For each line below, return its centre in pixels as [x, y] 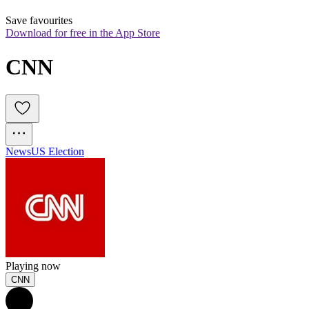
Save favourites [39, 21]
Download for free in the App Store [83, 33]
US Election [58, 152]
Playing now [33, 266]
